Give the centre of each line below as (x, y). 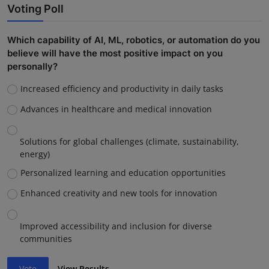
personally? (32, 67)
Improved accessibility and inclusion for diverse (116, 226)
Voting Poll (35, 9)
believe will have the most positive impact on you (115, 53)
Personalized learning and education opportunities (123, 173)
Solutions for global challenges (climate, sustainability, (129, 142)
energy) (35, 154)
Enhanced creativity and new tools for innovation (119, 193)
